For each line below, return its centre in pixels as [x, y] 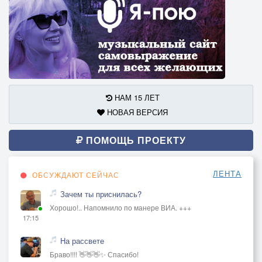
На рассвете [82, 240]
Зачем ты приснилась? [101, 194]
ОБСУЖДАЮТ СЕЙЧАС [75, 174]
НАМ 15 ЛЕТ [136, 97]
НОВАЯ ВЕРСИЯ [136, 112]
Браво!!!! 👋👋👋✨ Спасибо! [94, 254]
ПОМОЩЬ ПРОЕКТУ [135, 140]
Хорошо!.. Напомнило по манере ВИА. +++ [120, 207]
